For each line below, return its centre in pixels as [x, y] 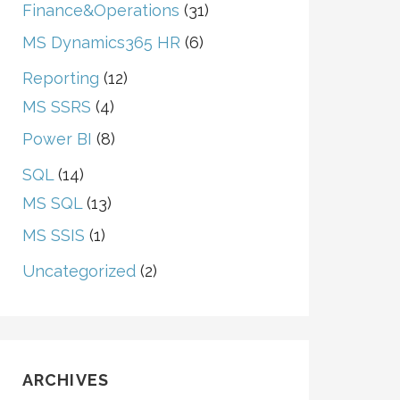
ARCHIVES [66, 380]
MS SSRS [56, 107]
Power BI [57, 139]
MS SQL [52, 203]
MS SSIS [53, 235]
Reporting [60, 78]
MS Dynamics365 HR [101, 42]
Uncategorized [79, 271]
